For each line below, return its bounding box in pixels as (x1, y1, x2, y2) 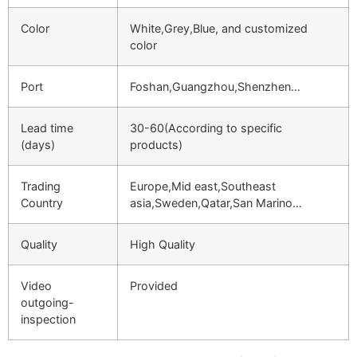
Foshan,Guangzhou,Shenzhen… (130, 80, 300, 94)
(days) (21, 138, 55, 152)
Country (21, 196, 63, 210)
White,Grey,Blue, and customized (130, 22, 308, 36)
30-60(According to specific (130, 121, 282, 135)
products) (130, 138, 182, 152)
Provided (130, 279, 178, 293)
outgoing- (21, 296, 74, 310)
